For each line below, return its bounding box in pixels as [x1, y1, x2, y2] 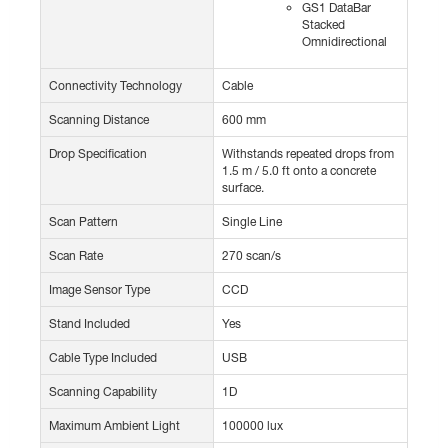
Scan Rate [49, 248, 103, 264]
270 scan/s [222, 248, 281, 264]
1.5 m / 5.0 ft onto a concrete [222, 163, 376, 179]
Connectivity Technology [49, 78, 182, 94]
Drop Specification [49, 146, 147, 162]
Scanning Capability [49, 384, 157, 400]
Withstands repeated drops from [222, 146, 394, 162]
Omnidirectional [302, 34, 387, 50]
